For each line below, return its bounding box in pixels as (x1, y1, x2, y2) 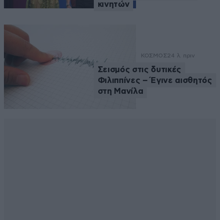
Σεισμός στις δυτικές (97, 65, 181, 74)
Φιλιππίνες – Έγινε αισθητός (97, 76, 212, 84)
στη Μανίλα (97, 86, 143, 95)
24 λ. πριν (167, 52, 195, 59)
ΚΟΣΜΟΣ (140, 52, 167, 59)
